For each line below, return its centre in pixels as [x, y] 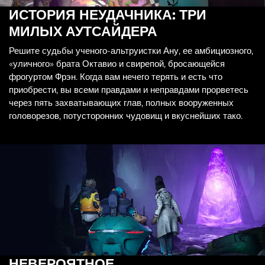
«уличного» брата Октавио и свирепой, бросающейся [117, 63]
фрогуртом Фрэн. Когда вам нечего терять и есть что [116, 76]
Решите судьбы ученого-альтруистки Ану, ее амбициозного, [131, 50]
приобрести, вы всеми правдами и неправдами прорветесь [129, 89]
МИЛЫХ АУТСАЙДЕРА [83, 32]
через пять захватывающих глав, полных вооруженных [121, 102]
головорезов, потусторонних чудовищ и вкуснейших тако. [126, 115]
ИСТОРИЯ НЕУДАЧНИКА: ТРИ [108, 15]
